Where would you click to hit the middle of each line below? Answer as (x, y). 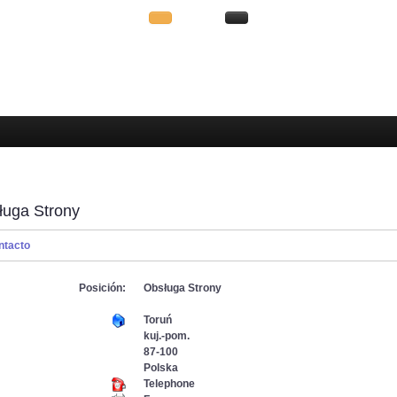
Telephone (169, 384)
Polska (161, 368)
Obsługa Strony (183, 288)
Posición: (102, 288)
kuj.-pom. (167, 336)
